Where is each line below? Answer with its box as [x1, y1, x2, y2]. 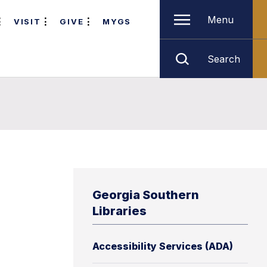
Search [207, 52, 240, 65]
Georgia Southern [92, 188, 199, 202]
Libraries [92, 204, 147, 218]
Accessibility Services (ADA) [92, 240, 233, 252]
